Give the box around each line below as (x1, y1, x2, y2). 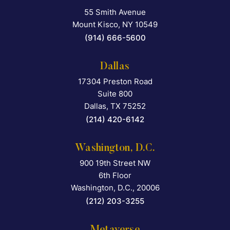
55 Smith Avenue (84, 7, 146, 17)
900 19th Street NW (80, 158, 150, 168)
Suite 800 (98, 89, 132, 99)
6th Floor (99, 170, 131, 181)
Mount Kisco (72, 20, 118, 30)
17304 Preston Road (78, 76, 152, 87)
